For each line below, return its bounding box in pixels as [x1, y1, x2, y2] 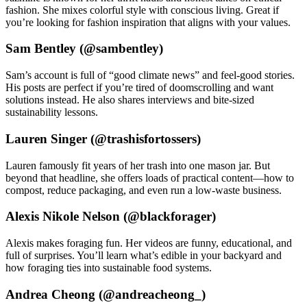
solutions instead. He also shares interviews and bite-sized [5, 94, 254, 106]
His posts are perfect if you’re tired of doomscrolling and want [5, 82, 273, 94]
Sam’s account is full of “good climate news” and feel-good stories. [5, 69, 295, 82]
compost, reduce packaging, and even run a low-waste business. [5, 184, 282, 196]
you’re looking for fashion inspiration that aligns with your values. [5, 16, 291, 28]
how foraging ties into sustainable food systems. [5, 262, 212, 273]
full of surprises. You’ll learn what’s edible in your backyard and [5, 249, 282, 261]
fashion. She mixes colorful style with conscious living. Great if [5, 3, 279, 16]
